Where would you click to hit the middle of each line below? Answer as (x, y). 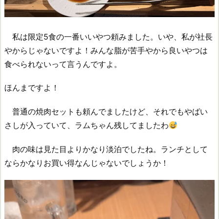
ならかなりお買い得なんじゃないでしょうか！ (87, 163)
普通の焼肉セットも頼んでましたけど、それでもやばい (106, 112)
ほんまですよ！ (32, 88)
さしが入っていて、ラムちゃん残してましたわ (87, 125)
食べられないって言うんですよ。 (63, 64)
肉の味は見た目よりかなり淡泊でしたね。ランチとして (106, 149)
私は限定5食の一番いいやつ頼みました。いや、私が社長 (109, 36)
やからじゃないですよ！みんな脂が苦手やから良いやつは (106, 50)
